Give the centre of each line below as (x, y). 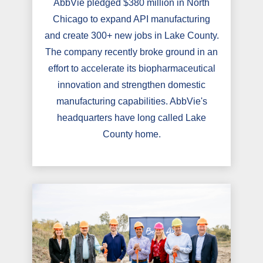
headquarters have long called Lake (131, 118)
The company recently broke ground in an (131, 52)
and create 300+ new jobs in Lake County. (131, 36)
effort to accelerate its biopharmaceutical (131, 69)
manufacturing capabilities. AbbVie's (131, 102)
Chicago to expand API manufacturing (131, 19)
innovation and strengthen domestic (131, 85)
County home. (131, 134)
